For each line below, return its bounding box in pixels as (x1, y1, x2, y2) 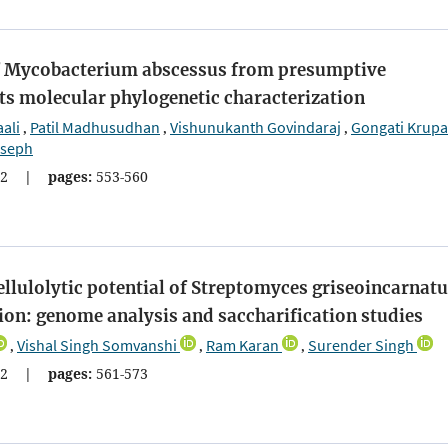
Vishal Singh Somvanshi (17, 334, 177, 355)
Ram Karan (206, 334, 279, 355)
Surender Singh (308, 334, 414, 355)
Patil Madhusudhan (30, 117, 160, 138)
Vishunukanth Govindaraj (170, 117, 341, 138)
